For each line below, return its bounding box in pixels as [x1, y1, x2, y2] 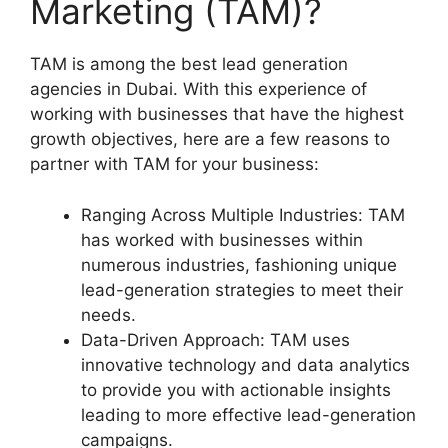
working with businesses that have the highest [30, 104, 404, 124]
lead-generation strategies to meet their [81, 279, 403, 300]
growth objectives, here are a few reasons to [30, 129, 390, 149]
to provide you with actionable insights [81, 379, 391, 400]
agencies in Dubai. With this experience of [30, 79, 367, 99]
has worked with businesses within [81, 229, 363, 250]
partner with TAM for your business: [30, 154, 319, 174]
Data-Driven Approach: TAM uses [81, 329, 350, 350]
